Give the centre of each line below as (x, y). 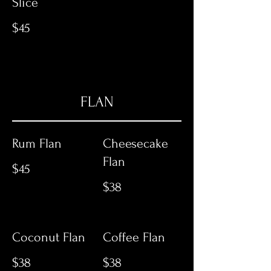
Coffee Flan (134, 237)
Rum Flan (37, 143)
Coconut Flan (49, 237)
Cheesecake (135, 143)
